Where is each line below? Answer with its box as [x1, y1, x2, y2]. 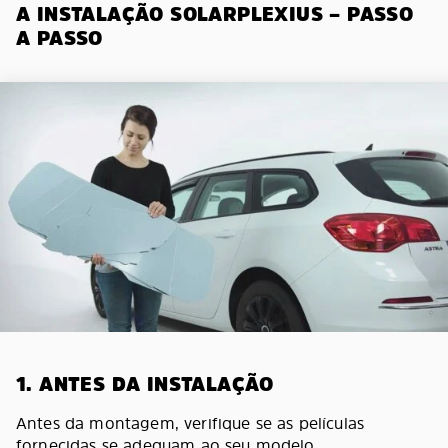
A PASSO [16, 24, 103, 52]
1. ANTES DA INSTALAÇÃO [16, 370, 274, 398]
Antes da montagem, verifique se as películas [16, 412, 365, 434]
